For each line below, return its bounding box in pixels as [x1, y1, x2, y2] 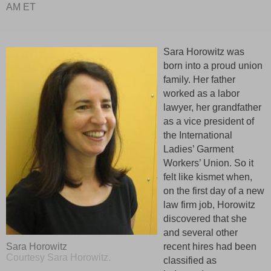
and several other [163, 227, 238, 238]
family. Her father [163, 74, 235, 85]
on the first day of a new [163, 185, 264, 196]
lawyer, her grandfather [163, 102, 261, 113]
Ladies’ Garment [163, 143, 233, 154]
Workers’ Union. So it [163, 157, 253, 168]
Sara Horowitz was [163, 46, 244, 57]
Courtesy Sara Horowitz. [6, 252, 111, 263]
